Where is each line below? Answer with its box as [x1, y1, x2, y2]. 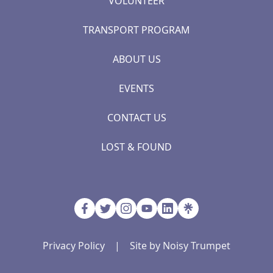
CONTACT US [107, 111, 166, 125]
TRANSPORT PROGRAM [83, 23, 190, 37]
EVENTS [119, 82, 154, 96]
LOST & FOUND [101, 140, 172, 154]
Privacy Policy [43, 239, 105, 253]
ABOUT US [112, 52, 161, 66]
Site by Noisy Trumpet [130, 239, 230, 253]
